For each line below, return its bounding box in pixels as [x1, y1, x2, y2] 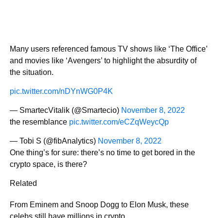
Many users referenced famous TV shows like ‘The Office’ [10, 44, 207, 53]
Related [10, 179, 37, 187]
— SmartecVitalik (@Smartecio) [10, 106, 121, 114]
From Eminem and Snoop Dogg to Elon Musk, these [10, 200, 189, 209]
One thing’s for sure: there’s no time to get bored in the [10, 148, 195, 157]
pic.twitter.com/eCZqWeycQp [69, 117, 169, 126]
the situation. [10, 68, 54, 76]
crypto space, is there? [10, 160, 87, 168]
